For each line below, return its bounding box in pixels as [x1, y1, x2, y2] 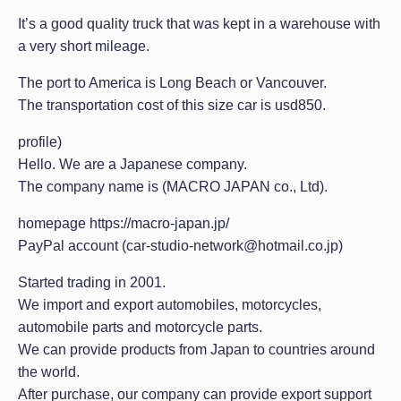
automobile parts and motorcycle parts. [18, 320, 262, 335]
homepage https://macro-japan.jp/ [18, 216, 229, 231]
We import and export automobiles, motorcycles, [18, 297, 321, 312]
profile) [18, 134, 62, 149]
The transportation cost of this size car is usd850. [18, 98, 326, 113]
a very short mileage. [18, 38, 149, 54]
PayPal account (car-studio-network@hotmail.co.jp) [18, 238, 343, 253]
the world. [18, 364, 80, 380]
